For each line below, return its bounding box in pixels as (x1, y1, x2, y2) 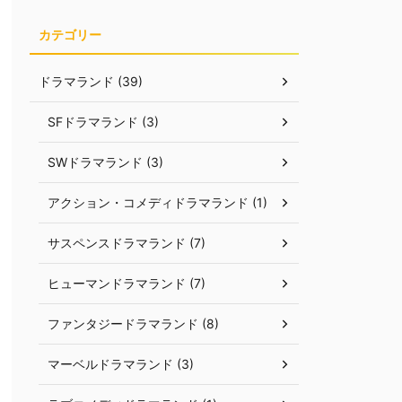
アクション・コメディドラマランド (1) (48, 195, 267, 210)
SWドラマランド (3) (48, 154, 163, 170)
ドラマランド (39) (39, 74, 143, 89)
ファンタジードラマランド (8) (48, 316, 219, 331)
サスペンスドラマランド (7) (48, 235, 205, 250)
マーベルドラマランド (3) (48, 356, 194, 371)
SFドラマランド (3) (48, 114, 159, 129)
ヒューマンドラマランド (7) (48, 275, 205, 291)
